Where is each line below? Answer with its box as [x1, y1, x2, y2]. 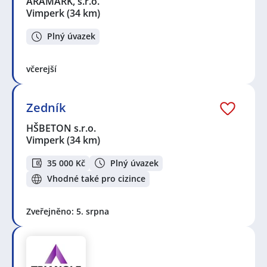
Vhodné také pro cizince [47, 173, 145, 185]
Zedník [26, 99, 66, 116]
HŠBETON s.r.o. [26, 121, 97, 135]
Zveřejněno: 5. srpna [26, 205, 109, 217]
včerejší [26, 63, 57, 74]
